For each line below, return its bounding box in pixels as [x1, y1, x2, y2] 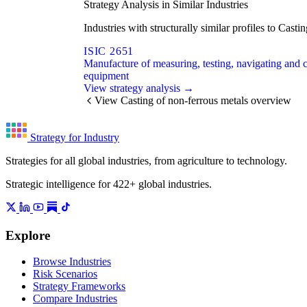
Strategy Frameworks [33, 280, 125, 293]
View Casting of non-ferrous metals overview [95, 94, 291, 106]
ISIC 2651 [84, 45, 134, 57]
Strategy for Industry [30, 131, 119, 143]
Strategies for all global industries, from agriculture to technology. [5, 154, 287, 167]
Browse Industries [33, 256, 111, 268]
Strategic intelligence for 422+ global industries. [5, 177, 212, 190]
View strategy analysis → [84, 82, 194, 94]
